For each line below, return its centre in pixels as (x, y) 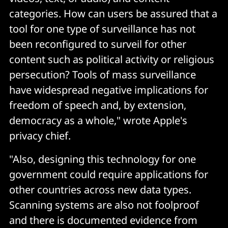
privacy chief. (40, 136)
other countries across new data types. (100, 190)
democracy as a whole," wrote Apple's (98, 121)
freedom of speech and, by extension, (98, 105)
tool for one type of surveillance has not (102, 29)
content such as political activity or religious (112, 60)
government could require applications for (109, 175)
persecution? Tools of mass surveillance (103, 75)
